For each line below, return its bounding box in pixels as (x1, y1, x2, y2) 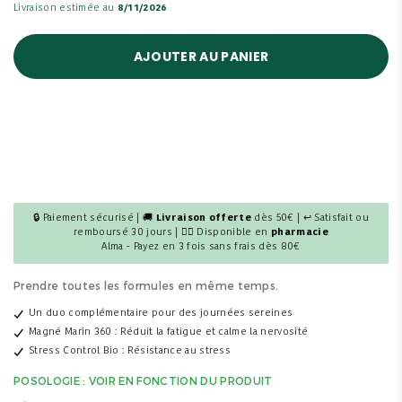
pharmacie (270, 228, 328, 238)
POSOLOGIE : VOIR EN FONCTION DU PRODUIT (13, 374, 273, 387)
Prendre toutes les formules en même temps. (13, 279, 279, 292)
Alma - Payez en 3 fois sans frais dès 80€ (101, 242, 301, 252)
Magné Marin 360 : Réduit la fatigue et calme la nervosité (29, 328, 309, 337)
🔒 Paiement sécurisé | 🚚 (32, 214, 156, 223)
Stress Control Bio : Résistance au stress (29, 346, 232, 356)
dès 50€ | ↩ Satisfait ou (251, 214, 370, 223)
